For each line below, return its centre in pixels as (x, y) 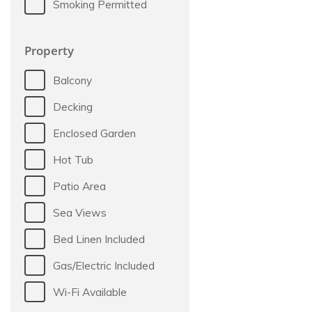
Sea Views (80, 212)
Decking (73, 107)
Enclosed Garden (95, 133)
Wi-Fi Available (90, 292)
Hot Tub (73, 159)
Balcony (73, 80)
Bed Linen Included (99, 239)
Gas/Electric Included (104, 265)
